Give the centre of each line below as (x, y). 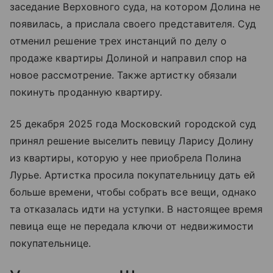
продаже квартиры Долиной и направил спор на (129, 58)
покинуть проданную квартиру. (86, 92)
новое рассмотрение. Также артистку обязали (124, 75)
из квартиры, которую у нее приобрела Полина (126, 158)
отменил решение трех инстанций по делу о (118, 41)
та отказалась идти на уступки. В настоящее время (136, 209)
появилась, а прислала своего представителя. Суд (133, 24)
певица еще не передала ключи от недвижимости (132, 226)
